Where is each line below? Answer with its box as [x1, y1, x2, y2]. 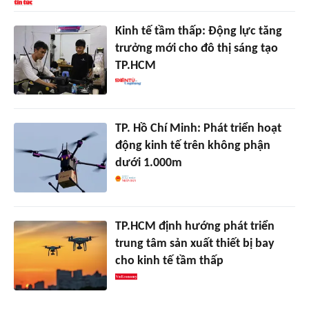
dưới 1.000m [114, 157, 182, 170]
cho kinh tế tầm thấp [114, 255, 223, 268]
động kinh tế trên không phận [114, 139, 270, 153]
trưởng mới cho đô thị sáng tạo [114, 41, 278, 55]
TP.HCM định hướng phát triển [114, 220, 275, 234]
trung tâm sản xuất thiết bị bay [114, 237, 275, 251]
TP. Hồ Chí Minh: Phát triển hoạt [114, 122, 281, 136]
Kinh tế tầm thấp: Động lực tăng [114, 24, 282, 38]
